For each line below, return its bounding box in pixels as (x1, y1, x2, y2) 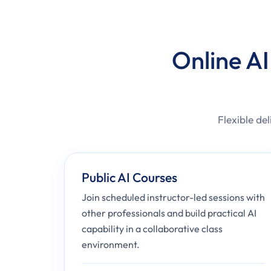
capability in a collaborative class (82, 223, 223, 235)
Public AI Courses (82, 169, 177, 185)
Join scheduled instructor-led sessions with (82, 191, 265, 203)
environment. (82, 238, 140, 250)
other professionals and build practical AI (82, 207, 256, 219)
